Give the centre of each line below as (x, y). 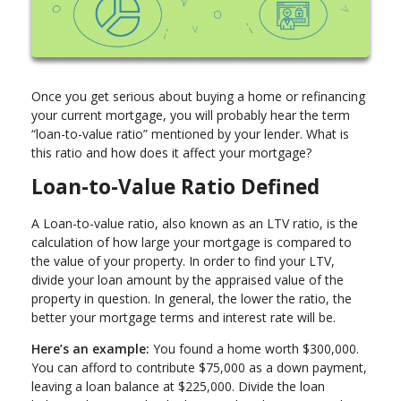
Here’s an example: (90, 348)
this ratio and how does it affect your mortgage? (171, 152)
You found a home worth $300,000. (254, 348)
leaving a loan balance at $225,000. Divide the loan (178, 386)
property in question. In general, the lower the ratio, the (192, 298)
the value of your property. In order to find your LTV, (185, 260)
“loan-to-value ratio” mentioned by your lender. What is (190, 133)
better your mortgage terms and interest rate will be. (183, 317)
